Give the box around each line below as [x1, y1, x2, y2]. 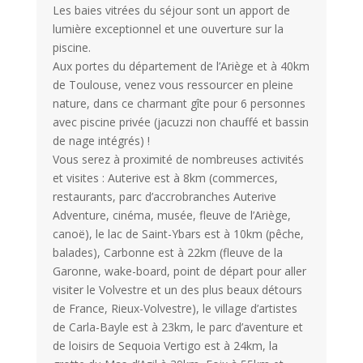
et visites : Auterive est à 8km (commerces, [52, 170, 278, 186]
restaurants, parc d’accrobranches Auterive [52, 189, 276, 205]
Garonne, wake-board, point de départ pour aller [52, 263, 306, 280]
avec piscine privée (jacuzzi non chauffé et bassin [52, 114, 309, 130]
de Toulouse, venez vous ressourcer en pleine [52, 77, 293, 93]
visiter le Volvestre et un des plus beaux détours [52, 282, 302, 298]
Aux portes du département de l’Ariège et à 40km [52, 58, 310, 75]
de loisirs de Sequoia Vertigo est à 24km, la [52, 338, 278, 354]
